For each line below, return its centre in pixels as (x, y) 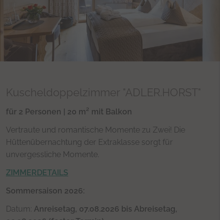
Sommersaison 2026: (45, 191)
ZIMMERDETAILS (37, 173)
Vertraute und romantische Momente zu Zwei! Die (96, 130)
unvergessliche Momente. (53, 155)
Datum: (20, 209)
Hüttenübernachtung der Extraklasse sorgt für (89, 142)
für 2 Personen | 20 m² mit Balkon (69, 112)
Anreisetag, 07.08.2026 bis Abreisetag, (106, 209)
